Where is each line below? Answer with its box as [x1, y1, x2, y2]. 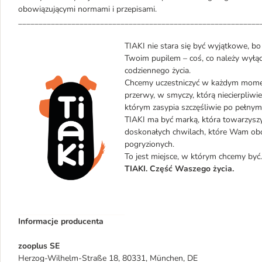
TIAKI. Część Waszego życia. [125, 163, 234, 174]
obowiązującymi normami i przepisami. [18, 4, 157, 15]
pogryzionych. [125, 139, 174, 150]
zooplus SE [18, 240, 60, 251]
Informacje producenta [18, 216, 104, 227]
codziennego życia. [125, 65, 191, 76]
